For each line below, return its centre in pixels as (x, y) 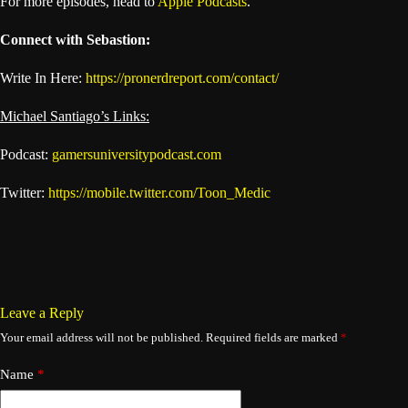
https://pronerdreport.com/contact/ (182, 78)
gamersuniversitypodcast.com (137, 154)
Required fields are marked (273, 337)
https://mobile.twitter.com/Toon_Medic (159, 193)
